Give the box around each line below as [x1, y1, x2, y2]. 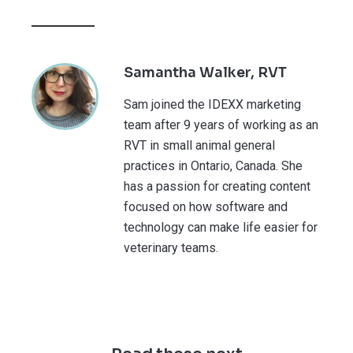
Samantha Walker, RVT [124, 63, 287, 81]
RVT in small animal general [124, 137, 275, 153]
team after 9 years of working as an [124, 117, 318, 132]
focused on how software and [124, 199, 288, 214]
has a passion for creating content [124, 178, 310, 194]
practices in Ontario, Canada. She [124, 158, 303, 173]
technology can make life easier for [124, 219, 318, 235]
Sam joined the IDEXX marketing [124, 96, 301, 112]
